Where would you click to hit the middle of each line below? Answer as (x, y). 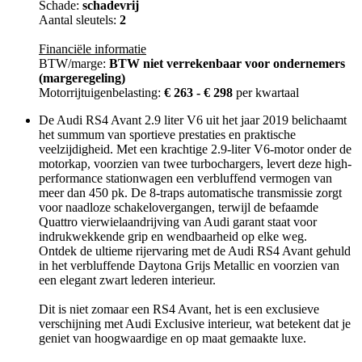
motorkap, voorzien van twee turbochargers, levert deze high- (195, 164)
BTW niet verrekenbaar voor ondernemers (227, 64)
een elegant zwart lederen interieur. (127, 280)
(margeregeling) (82, 78)
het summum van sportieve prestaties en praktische (167, 135)
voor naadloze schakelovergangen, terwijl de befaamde (179, 208)
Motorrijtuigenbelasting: (101, 93)
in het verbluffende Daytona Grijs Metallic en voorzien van (189, 266)
